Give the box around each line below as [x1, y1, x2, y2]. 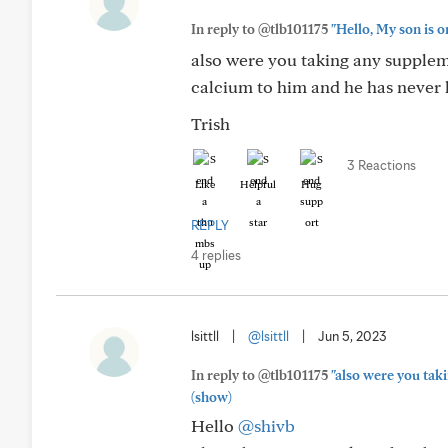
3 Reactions [347, 157, 416, 173]
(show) [191, 389, 232, 405]
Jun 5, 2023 [318, 328, 387, 344]
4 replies [191, 247, 241, 263]
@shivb [238, 415, 295, 436]
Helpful [240, 177, 276, 191]
